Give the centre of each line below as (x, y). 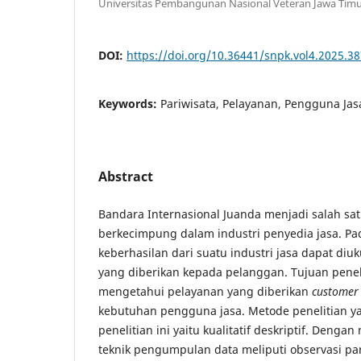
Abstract (126, 176)
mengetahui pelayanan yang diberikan (205, 291)
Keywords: (129, 103)
